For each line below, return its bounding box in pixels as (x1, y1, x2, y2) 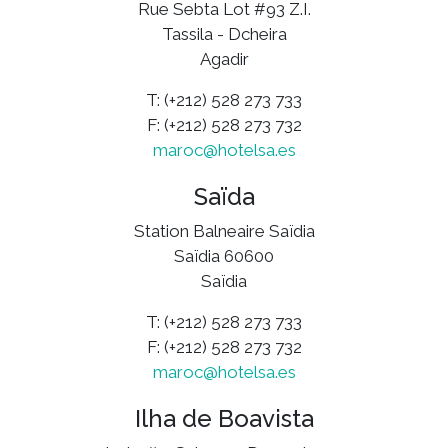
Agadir (199, 48, 249, 69)
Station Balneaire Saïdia (133, 220, 315, 241)
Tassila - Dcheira (161, 23, 287, 44)
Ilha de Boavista (134, 403, 314, 433)
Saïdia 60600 (174, 245, 274, 266)
